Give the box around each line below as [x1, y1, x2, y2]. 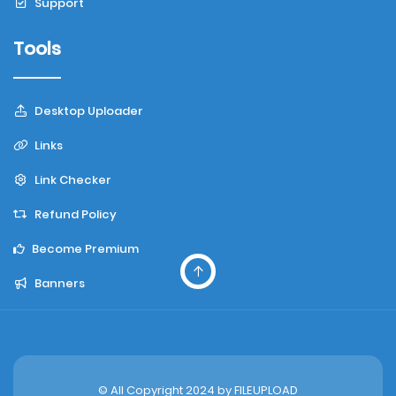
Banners [32, 275, 86, 292]
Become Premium [29, 240, 139, 257]
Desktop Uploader [32, 103, 144, 119]
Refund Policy [32, 206, 118, 223]
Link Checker [32, 171, 112, 188]
